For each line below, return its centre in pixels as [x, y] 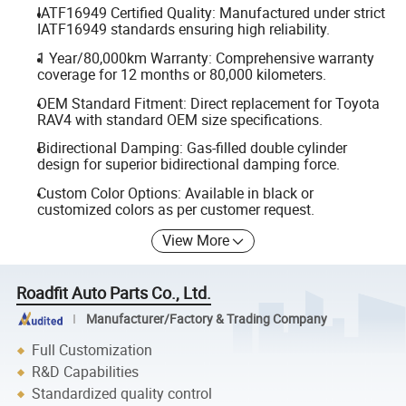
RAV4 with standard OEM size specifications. [179, 119]
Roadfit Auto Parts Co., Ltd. [114, 293]
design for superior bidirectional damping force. [188, 164]
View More [196, 241]
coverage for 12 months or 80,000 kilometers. [181, 74]
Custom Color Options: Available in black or [175, 193]
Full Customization [92, 350]
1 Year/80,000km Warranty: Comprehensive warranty [205, 58]
